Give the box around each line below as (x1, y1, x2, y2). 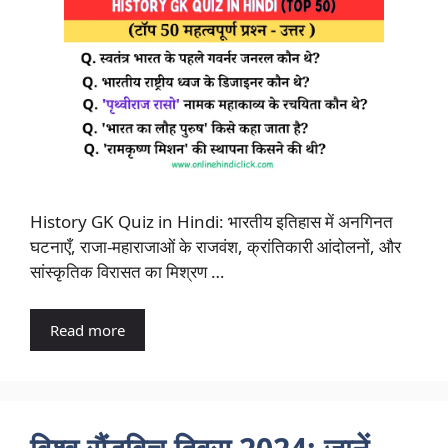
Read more (50, 320, 125, 340)
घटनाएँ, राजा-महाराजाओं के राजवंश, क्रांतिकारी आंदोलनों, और (30, 234, 401, 258)
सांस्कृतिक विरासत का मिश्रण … (30, 259, 224, 283)
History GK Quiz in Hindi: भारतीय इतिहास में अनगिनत (30, 209, 393, 233)
